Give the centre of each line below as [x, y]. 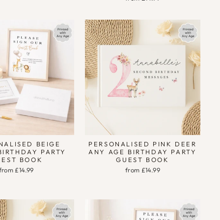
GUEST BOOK [143, 160]
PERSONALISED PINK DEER [143, 144]
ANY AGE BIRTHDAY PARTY [143, 152]
